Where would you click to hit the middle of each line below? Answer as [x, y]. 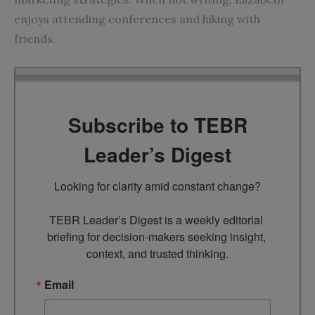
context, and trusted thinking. [157, 253]
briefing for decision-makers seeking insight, [156, 236]
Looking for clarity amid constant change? [157, 186]
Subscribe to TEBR [157, 124]
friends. [35, 39]
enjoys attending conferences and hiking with [137, 19]
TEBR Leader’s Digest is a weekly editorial [156, 219]
